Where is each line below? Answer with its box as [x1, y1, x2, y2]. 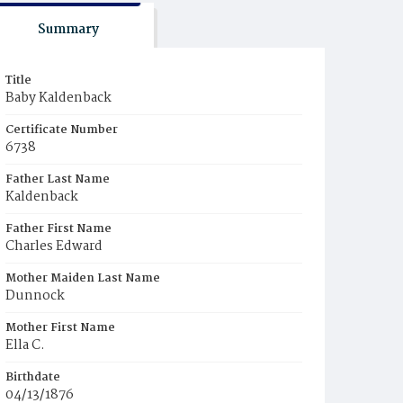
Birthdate [5, 368, 60, 387]
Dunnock [5, 285, 65, 307]
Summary [37, 19, 99, 40]
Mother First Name [5, 318, 115, 337]
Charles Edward [5, 236, 103, 257]
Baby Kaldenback [5, 87, 112, 109]
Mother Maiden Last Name [5, 269, 160, 288]
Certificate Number [5, 121, 118, 139]
